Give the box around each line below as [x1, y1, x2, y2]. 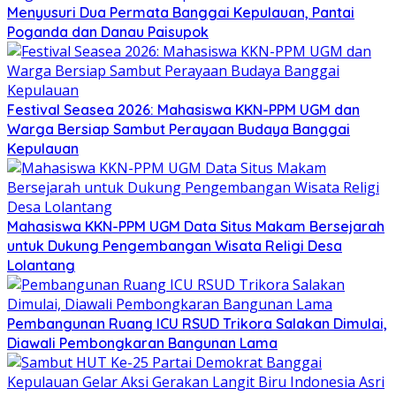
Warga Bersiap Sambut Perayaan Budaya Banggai [7, 119, 350, 138]
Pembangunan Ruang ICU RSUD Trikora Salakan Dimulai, [7, 314, 387, 332]
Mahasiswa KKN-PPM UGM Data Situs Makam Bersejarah [7, 217, 385, 235]
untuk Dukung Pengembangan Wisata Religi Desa [7, 236, 342, 255]
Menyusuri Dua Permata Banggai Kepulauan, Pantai [7, 3, 354, 21]
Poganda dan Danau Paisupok [7, 22, 209, 41]
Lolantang [7, 255, 75, 274]
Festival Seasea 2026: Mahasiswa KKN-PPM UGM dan [7, 100, 360, 118]
